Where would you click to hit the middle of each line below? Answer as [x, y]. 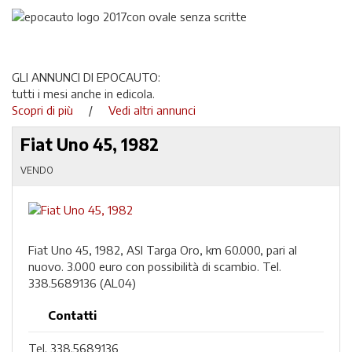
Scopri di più [49, 110]
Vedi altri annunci [152, 110]
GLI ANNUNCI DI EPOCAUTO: [86, 77]
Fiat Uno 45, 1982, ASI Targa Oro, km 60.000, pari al [163, 250]
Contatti [72, 315]
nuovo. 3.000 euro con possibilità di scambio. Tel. [155, 266]
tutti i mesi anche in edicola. [83, 93]
